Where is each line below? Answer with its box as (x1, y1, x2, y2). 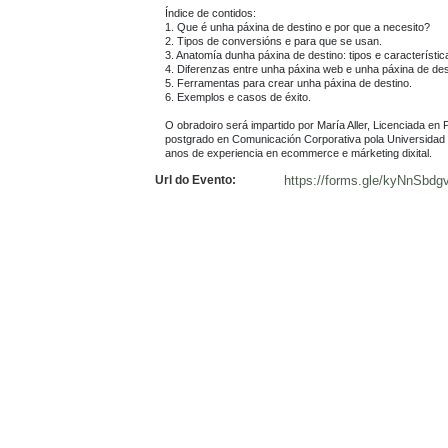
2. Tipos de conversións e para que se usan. (165, 34, 382, 47)
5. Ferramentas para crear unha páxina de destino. (165, 76, 412, 89)
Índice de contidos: (165, 6, 256, 19)
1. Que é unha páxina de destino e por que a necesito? (165, 20, 430, 33)
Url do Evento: (155, 172, 236, 187)
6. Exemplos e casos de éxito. (165, 90, 311, 103)
